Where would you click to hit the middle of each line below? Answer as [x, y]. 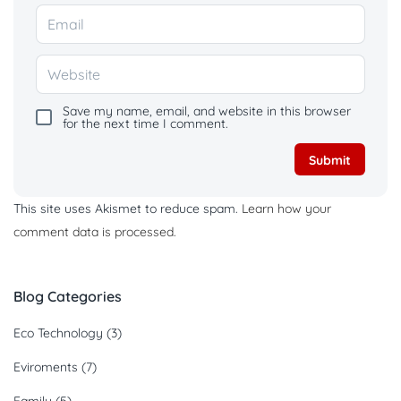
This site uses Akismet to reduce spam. [128, 208]
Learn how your [286, 208]
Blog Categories [68, 296]
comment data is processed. [95, 231]
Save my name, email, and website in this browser [207, 111]
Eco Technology [58, 333]
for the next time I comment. [145, 123]
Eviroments [46, 367]
